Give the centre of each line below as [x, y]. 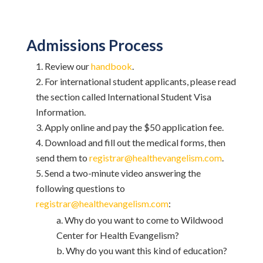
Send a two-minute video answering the [122, 173]
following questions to [80, 188]
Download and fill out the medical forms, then [135, 142]
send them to [62, 158]
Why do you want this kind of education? [146, 250]
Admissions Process [95, 45]
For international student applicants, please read [140, 81]
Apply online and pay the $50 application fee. [134, 127]
